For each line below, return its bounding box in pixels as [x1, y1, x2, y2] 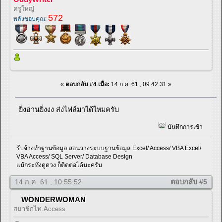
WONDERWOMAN [21, 195, 86, 204]
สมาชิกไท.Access [13, 205, 65, 213]
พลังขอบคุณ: [13, 15, 48, 22]
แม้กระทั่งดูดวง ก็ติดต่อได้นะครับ [16, 161, 103, 168]
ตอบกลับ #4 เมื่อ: [65, 80, 110, 88]
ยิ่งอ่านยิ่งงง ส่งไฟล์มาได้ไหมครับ [19, 105, 119, 113]
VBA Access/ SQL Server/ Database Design [16, 153, 133, 160]
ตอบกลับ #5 [170, 177, 207, 186]
